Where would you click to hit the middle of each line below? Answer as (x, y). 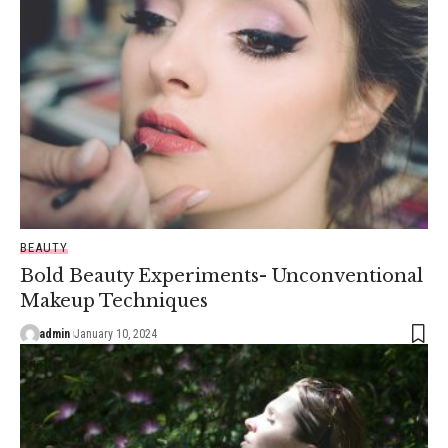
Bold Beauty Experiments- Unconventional (221, 275)
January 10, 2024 (115, 333)
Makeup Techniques (114, 300)
